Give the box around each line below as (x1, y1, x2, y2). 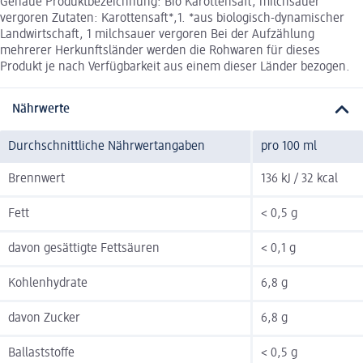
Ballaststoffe (8, 347, 75, 361)
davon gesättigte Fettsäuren (8, 242, 160, 256)
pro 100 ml (261, 140, 317, 154)
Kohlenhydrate (8, 277, 88, 291)
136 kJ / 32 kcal (261, 173, 338, 186)
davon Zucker (8, 312, 80, 326)
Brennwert (8, 173, 65, 186)
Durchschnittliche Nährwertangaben (8, 140, 205, 154)
